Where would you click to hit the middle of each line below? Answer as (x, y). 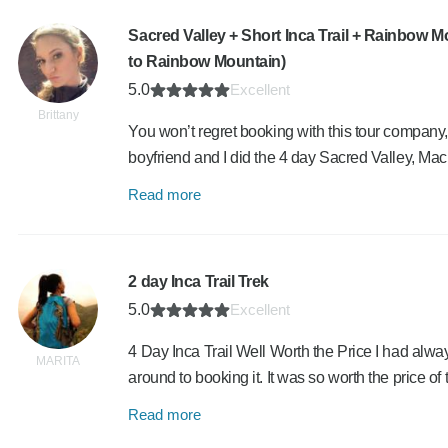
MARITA (58, 361)
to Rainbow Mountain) (207, 61)
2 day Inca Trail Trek (199, 281)
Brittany (58, 115)
